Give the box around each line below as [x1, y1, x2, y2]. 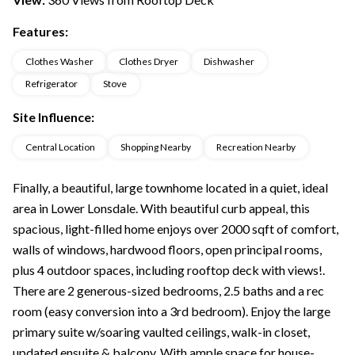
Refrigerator [25, 78, 78, 90]
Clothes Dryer [119, 55, 178, 67]
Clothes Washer [25, 55, 94, 67]
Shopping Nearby [120, 141, 191, 153]
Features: [13, 24, 68, 39]
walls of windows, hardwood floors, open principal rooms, [13, 242, 322, 257]
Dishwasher [204, 55, 254, 67]
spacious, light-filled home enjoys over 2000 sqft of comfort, [13, 221, 338, 236]
